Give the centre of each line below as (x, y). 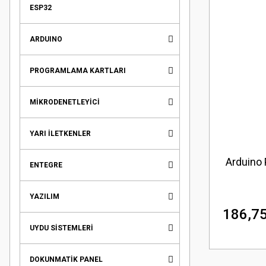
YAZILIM (45, 197)
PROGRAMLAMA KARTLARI (78, 71)
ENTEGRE (46, 165)
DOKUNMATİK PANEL (66, 259)
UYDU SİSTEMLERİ (61, 228)
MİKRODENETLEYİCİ (65, 102)
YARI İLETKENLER (60, 134)
